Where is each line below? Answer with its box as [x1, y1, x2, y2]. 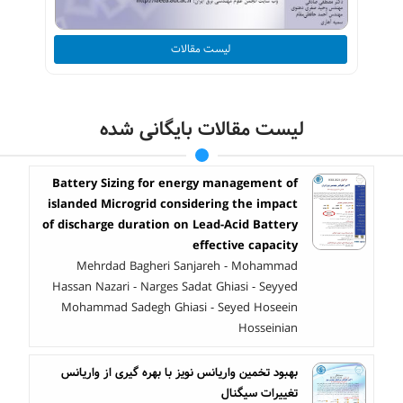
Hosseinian [238, 319, 298, 338]
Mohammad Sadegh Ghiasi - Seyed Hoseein [61, 299, 298, 318]
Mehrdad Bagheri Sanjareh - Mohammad [76, 257, 298, 276]
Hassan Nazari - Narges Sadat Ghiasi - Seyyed [52, 278, 298, 297]
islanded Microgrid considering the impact [48, 195, 298, 214]
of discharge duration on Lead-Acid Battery [42, 216, 298, 235]
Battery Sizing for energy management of [52, 175, 298, 193]
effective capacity [193, 237, 298, 255]
